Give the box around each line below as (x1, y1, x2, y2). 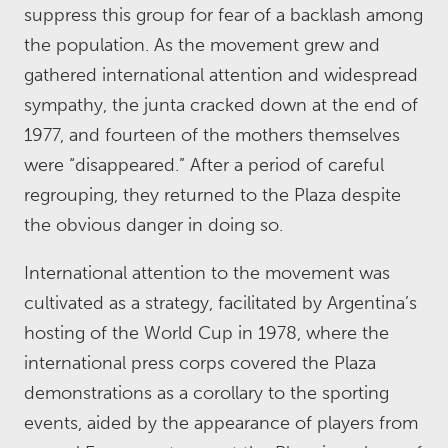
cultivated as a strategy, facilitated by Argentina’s (24, 292, 417, 314)
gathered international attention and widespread (24, 64, 418, 86)
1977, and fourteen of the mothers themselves (24, 124, 400, 146)
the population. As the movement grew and (24, 34, 380, 56)
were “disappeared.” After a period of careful (24, 154, 384, 176)
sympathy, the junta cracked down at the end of (24, 94, 418, 116)
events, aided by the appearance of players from (24, 412, 418, 434)
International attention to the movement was (24, 262, 390, 284)
